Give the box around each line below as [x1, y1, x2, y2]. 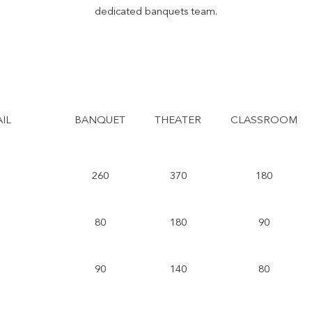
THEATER [155, 114, 201, 126]
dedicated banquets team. [95, 5, 217, 17]
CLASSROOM [231, 114, 297, 126]
